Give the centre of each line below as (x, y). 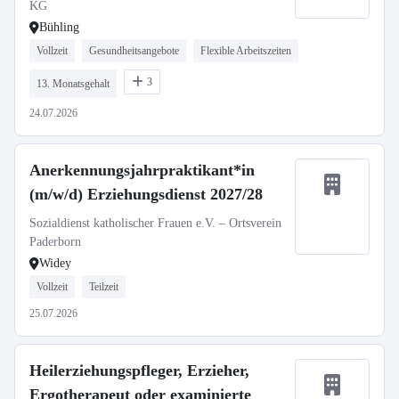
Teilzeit (104, 287)
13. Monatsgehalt (73, 84)
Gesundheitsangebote (134, 51)
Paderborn (55, 242)
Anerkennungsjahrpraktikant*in (142, 170)
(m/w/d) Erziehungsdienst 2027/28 (146, 194)
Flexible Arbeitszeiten (246, 51)
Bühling (59, 27)
